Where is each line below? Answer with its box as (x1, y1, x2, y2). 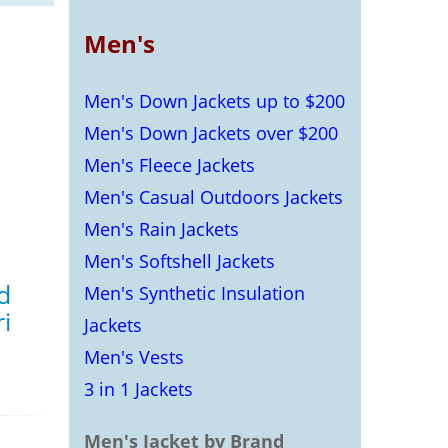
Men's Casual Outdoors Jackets (83, 185, 343, 209)
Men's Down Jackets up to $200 (83, 89, 345, 113)
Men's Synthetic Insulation (83, 281, 305, 305)
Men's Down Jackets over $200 (83, 121, 338, 145)
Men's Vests (83, 345, 184, 369)
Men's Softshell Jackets (83, 249, 275, 273)
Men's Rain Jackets (83, 217, 239, 241)
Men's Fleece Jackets (83, 153, 255, 177)
